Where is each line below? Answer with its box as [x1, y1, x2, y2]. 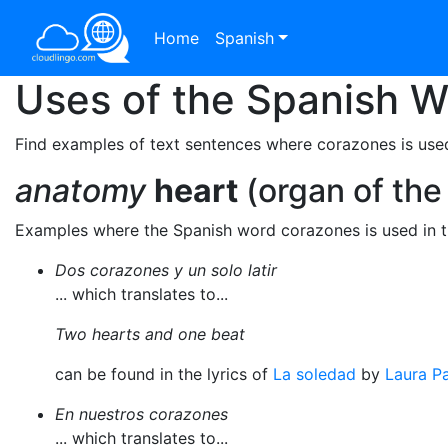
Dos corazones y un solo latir [55, 260, 277, 280]
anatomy [15, 171, 146, 210]
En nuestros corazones [55, 404, 228, 424]
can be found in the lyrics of [55, 364, 273, 384]
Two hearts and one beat [55, 324, 245, 344]
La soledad [273, 364, 356, 384]
